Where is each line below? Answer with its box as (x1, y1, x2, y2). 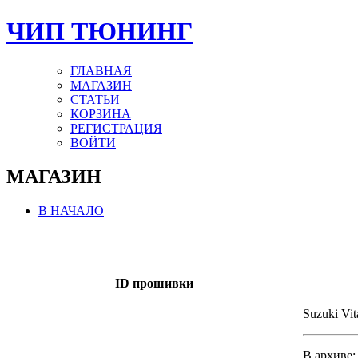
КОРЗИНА (70, 106, 131, 121)
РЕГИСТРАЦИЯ (70, 121, 162, 135)
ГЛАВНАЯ (70, 63, 132, 78)
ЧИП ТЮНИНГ (6, 17, 193, 46)
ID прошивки (115, 276, 193, 290)
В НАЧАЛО (38, 203, 104, 217)
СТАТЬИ (70, 92, 120, 106)
